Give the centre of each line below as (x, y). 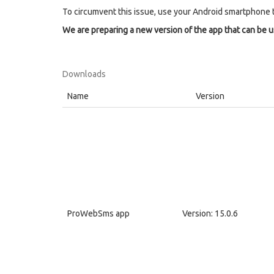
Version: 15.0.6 (210, 213)
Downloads (84, 74)
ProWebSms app (98, 213)
